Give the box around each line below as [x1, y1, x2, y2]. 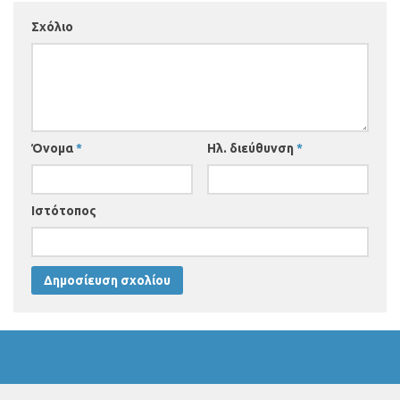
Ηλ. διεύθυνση [206, 141, 296, 156]
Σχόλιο [31, 20, 73, 35]
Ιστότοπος [31, 204, 96, 219]
